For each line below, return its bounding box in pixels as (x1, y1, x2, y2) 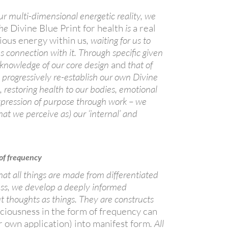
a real (133, 21, 156, 34)
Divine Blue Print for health (10, 21, 124, 34)
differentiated (106, 168, 159, 181)
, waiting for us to (87, 34, 151, 46)
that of (126, 58, 153, 71)
